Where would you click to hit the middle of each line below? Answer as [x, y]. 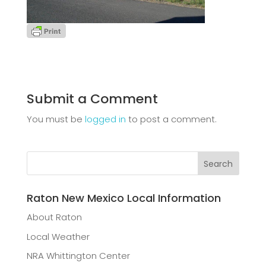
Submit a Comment [92, 99]
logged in [105, 119]
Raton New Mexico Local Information [123, 198]
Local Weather [58, 236]
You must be [56, 119]
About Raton [54, 217]
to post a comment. [171, 119]
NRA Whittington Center [78, 256]
